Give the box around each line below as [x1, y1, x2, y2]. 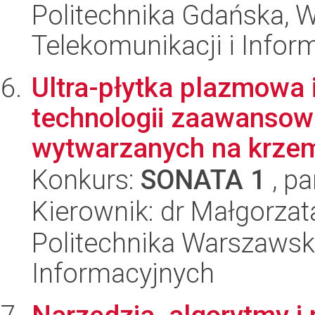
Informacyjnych [32, 257, 214, 289]
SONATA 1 [141, 164, 266, 195]
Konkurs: [32, 164, 141, 195]
